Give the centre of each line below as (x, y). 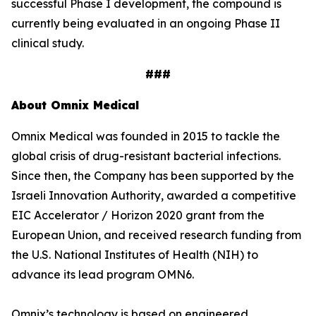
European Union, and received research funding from (156, 235)
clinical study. (48, 43)
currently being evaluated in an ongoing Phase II (146, 23)
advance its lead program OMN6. (103, 274)
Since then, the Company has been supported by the (153, 176)
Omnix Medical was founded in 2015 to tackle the (146, 136)
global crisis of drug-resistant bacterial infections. (146, 156)
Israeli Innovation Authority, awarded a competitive (154, 195)
